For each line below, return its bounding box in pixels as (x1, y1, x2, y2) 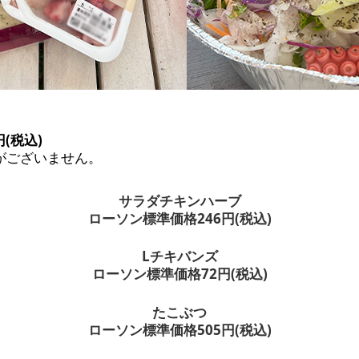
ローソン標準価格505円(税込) (87, 320, 272, 339)
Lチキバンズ (141, 247, 218, 266)
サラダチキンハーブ (118, 191, 241, 210)
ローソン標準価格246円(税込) (87, 208, 272, 228)
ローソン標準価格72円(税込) (91, 264, 268, 284)
